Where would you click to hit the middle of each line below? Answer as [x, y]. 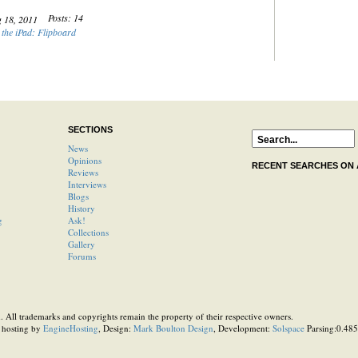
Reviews [83, 172]
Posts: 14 [65, 18]
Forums [82, 256]
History [81, 208]
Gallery [81, 244]
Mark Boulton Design [173, 328]
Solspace [288, 328]
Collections [88, 232]
